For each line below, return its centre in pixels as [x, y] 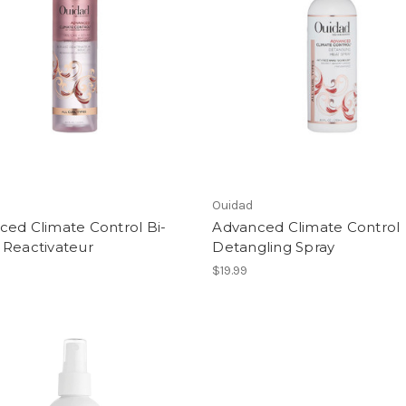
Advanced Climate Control [306, 227]
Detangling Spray [274, 246]
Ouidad [233, 205]
